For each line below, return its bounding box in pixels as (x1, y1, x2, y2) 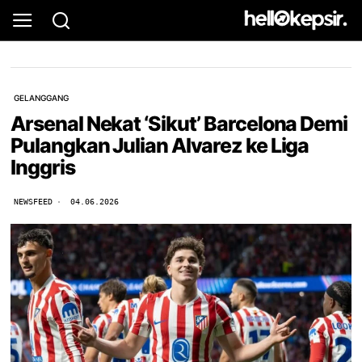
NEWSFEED (14, 197, 53, 206)
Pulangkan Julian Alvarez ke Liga (11, 133, 309, 158)
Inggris (11, 155, 75, 179)
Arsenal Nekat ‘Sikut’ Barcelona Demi (11, 112, 347, 136)
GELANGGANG (14, 93, 69, 103)
